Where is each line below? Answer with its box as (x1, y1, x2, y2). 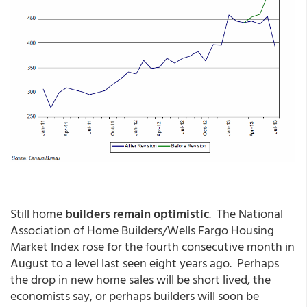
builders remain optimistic (65, 204, 209, 223)
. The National (209, 204, 283, 223)
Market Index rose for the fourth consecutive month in (10, 236, 295, 256)
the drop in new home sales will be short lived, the (10, 269, 271, 288)
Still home (10, 204, 65, 223)
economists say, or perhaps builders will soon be (10, 286, 259, 305)
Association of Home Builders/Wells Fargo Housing (10, 220, 274, 239)
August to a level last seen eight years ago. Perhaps (10, 253, 279, 272)
